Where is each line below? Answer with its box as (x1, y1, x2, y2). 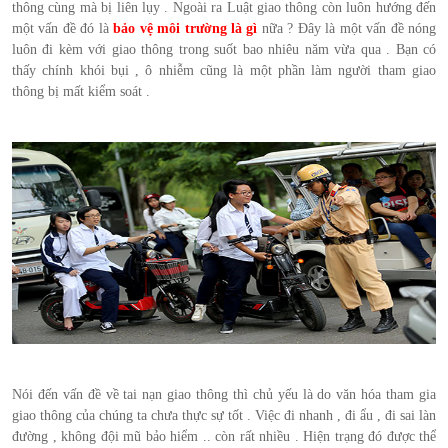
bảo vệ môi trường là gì (113, 19, 258, 36)
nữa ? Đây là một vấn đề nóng (261, 19, 437, 36)
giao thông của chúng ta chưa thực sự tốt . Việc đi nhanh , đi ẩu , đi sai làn (12, 407, 436, 424)
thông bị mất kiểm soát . (12, 82, 154, 99)
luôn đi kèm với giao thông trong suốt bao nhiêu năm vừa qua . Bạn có (12, 40, 436, 57)
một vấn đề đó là (12, 19, 109, 36)
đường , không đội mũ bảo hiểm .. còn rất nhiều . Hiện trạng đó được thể (12, 428, 436, 445)
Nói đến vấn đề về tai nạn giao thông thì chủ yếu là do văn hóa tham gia (12, 386, 436, 403)
